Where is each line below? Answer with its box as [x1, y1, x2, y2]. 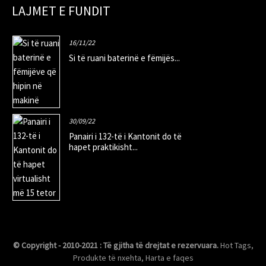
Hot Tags [220, 239, 251, 251]
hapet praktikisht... [69, 141, 138, 153]
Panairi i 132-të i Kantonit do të [69, 130, 182, 142]
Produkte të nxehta [72, 252, 141, 263]
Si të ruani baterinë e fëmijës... [69, 52, 180, 64]
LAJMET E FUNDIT [12, 2, 110, 19]
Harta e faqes [145, 252, 194, 263]
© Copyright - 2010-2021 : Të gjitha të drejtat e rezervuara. [12, 239, 218, 251]
